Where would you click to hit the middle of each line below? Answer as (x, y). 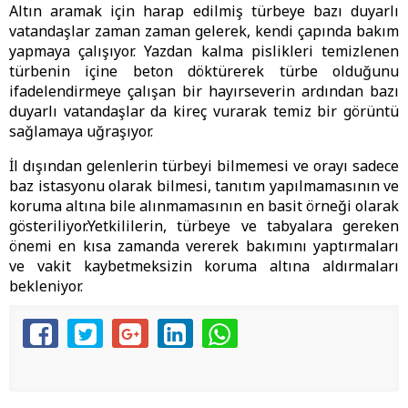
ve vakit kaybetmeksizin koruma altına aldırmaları (204, 266)
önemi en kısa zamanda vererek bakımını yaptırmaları (204, 246)
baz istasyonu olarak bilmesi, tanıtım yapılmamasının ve (204, 186)
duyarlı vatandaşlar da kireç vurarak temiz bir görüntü (204, 112)
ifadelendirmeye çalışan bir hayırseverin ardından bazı (204, 92)
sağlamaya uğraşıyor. (88, 132)
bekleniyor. (68, 286)
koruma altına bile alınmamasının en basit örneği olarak (204, 206)
